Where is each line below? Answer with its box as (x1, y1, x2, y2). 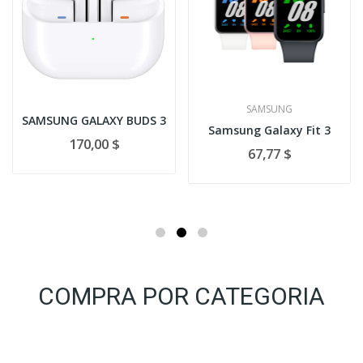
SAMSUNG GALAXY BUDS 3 (21, 112, 166, 128)
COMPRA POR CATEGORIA (38, 281, 325, 310)
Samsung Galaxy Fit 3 (207, 122, 331, 138)
